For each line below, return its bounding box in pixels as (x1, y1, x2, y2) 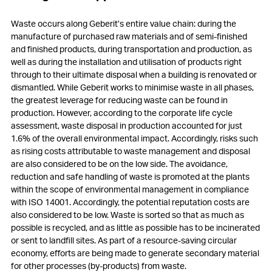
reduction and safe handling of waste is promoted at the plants (11, 171, 250, 182)
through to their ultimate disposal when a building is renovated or (11, 69, 257, 80)
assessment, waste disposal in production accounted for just (11, 120, 242, 131)
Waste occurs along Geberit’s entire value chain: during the (11, 18, 236, 29)
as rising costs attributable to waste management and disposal (11, 146, 250, 156)
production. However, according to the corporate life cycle (11, 107, 233, 118)
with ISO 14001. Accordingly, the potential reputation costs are (11, 197, 250, 207)
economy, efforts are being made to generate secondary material (11, 248, 259, 258)
